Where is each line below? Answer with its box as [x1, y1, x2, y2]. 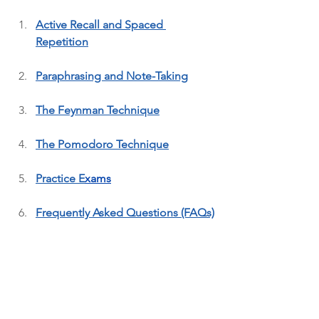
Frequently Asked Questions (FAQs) [36, 206, 214, 219]
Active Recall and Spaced [36, 18, 166, 31]
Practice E [36, 172, 85, 185]
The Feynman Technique [36, 103, 159, 117]
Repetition [36, 35, 88, 48]
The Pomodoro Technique [36, 137, 169, 151]
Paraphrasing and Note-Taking [36, 69, 188, 83]
